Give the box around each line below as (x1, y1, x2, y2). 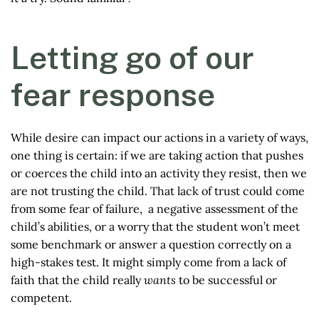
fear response (11, 76, 215, 113)
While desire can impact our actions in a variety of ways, (11, 130, 308, 145)
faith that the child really (11, 273, 144, 287)
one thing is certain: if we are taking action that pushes (11, 148, 303, 162)
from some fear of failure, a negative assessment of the (11, 202, 298, 216)
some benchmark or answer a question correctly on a (11, 237, 291, 251)
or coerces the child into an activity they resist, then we (11, 166, 307, 180)
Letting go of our (11, 39, 254, 76)
